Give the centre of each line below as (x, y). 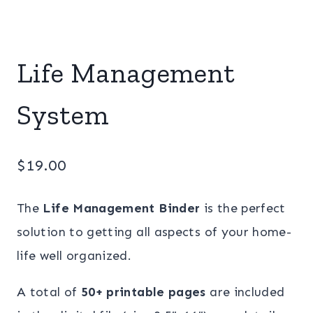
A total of (49, 292)
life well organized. (74, 255)
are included (245, 292)
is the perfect (243, 208)
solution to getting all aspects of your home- (154, 232)
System (63, 114)
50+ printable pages (143, 292)
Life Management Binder (122, 208)
